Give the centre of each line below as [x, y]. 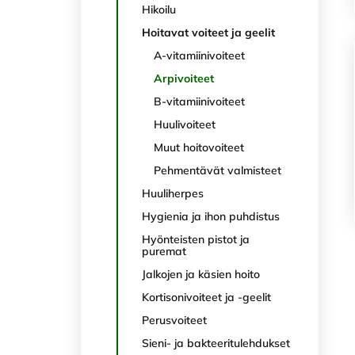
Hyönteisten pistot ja [196, 239]
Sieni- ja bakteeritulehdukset [216, 343]
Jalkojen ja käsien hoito [201, 274]
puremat [164, 251]
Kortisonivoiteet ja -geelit [206, 297]
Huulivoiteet [185, 124]
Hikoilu [159, 10]
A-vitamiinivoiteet [199, 55]
